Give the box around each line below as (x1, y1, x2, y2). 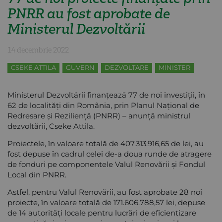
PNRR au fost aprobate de (7, 5, 170, 21)
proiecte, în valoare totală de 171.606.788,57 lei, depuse (7, 197, 205, 207)
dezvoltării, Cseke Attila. (7, 121, 95, 131)
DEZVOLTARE (105, 63, 149, 71)
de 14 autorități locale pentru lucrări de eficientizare (7, 208, 196, 218)
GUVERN (66, 63, 95, 71)
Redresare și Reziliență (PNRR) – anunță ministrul (7, 111, 190, 120)
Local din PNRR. (7, 169, 66, 179)
